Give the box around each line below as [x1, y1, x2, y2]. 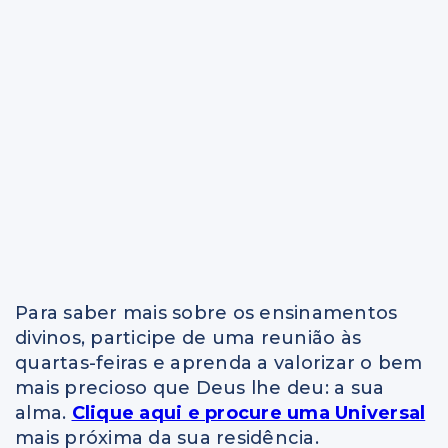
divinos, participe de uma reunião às [15, 326, 361, 349]
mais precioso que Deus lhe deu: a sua [15, 376, 385, 399]
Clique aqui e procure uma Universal [71, 401, 426, 424]
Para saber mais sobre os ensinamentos [15, 301, 398, 324]
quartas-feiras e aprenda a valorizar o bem [15, 351, 423, 374]
